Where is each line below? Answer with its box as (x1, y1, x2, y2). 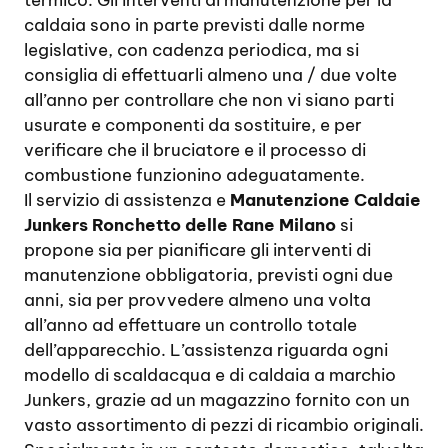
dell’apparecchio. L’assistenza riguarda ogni (24, 339, 388, 361)
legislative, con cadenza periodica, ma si (24, 39, 359, 61)
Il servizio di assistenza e (24, 189, 230, 211)
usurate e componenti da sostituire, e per (24, 114, 362, 136)
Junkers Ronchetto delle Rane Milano (24, 214, 336, 236)
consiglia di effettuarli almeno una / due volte (24, 64, 397, 86)
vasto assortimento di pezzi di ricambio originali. (24, 414, 424, 436)
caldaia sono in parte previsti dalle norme (24, 14, 365, 36)
